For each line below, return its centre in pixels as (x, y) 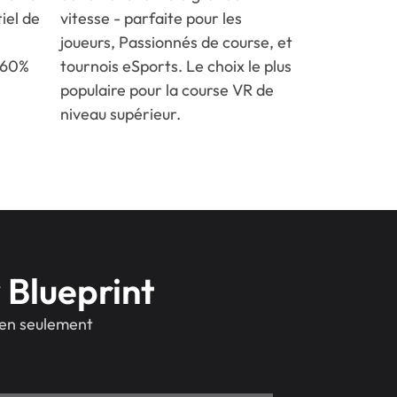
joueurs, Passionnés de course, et (177, 43)
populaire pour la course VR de (167, 90)
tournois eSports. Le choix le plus (176, 66)
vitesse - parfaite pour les (152, 19)
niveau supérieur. (121, 114)
